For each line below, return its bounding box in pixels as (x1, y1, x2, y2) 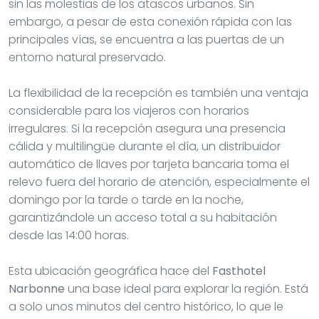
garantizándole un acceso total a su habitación (9, 209, 277, 226)
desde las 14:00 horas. (9, 226, 129, 244)
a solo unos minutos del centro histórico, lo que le (9, 298, 283, 315)
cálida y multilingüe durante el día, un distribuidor (9, 137, 281, 155)
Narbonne (9, 280, 65, 297)
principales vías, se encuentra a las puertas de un (9, 31, 284, 48)
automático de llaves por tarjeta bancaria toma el (9, 155, 289, 172)
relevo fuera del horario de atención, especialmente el (9, 173, 310, 190)
